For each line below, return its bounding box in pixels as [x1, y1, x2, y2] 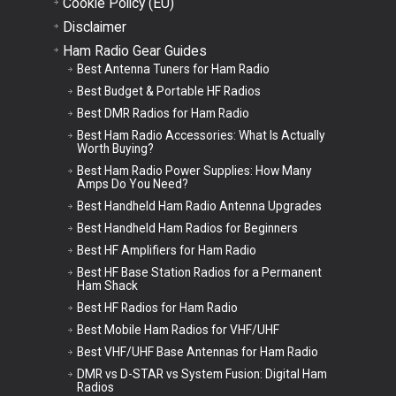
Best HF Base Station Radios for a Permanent [76, 264, 322, 279]
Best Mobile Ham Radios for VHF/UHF [76, 322, 279, 337]
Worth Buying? [76, 141, 154, 156]
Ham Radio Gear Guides [62, 42, 207, 59]
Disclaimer [62, 18, 126, 35]
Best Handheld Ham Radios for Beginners [76, 220, 298, 235]
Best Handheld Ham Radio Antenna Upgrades [76, 198, 322, 213]
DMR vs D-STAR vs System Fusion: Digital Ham [76, 366, 327, 381]
